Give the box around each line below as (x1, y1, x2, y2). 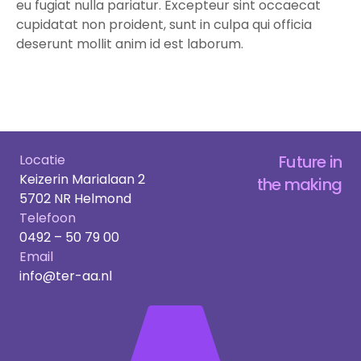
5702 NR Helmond (19, 189, 131, 208)
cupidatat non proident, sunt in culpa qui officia (16, 15, 312, 34)
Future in (279, 151, 342, 173)
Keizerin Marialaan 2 (19, 170, 145, 189)
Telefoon (19, 209, 76, 227)
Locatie (19, 151, 65, 169)
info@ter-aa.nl (19, 267, 112, 285)
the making (257, 173, 342, 196)
